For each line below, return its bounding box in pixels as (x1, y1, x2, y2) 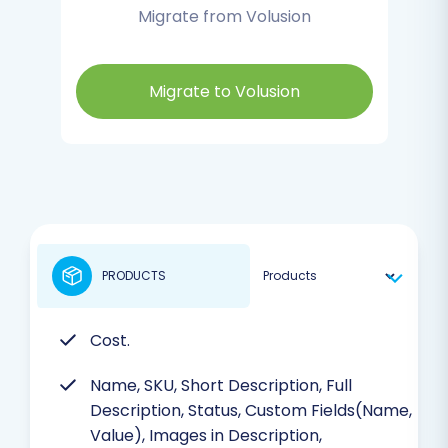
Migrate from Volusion (137, 4, 311, 28)
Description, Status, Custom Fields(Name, (90, 398, 412, 422)
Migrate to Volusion (148, 79, 300, 103)
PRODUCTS (102, 266, 166, 284)
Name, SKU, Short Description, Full (90, 373, 352, 397)
